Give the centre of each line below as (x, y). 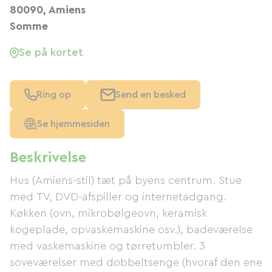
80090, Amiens (48, 10)
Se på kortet (51, 52)
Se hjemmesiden (73, 124)
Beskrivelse (48, 158)
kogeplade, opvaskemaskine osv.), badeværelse (131, 229)
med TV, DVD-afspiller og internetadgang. (118, 197)
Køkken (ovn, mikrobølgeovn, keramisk (108, 213)
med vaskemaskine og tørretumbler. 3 (107, 246)
